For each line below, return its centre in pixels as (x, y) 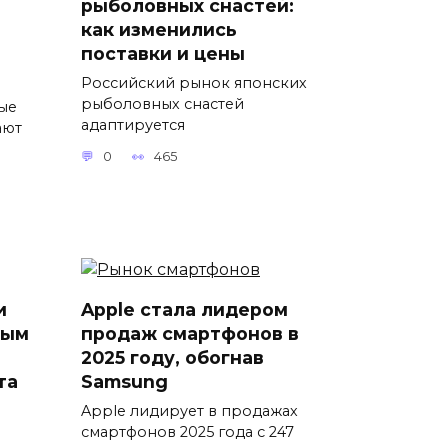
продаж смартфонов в (190, 334)
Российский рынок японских (194, 82)
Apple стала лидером (184, 310)
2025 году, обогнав (172, 358)
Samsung (124, 382)
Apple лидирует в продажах (189, 411)
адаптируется (133, 124)
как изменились (159, 29)
